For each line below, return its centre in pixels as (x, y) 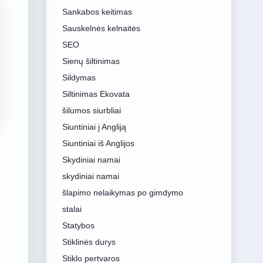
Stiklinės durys (89, 242)
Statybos (78, 225)
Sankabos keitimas (97, 12)
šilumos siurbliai (91, 110)
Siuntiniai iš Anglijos (98, 143)
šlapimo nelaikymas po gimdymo (122, 193)
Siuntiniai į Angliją (94, 127)
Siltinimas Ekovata (96, 94)
